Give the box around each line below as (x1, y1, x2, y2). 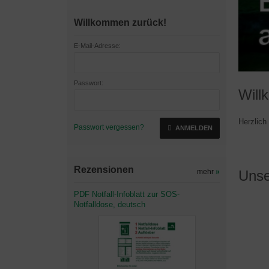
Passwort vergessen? (74, 123, 144, 131)
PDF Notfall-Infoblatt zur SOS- (74, 190, 180, 199)
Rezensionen (74, 165, 134, 175)
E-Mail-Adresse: (74, 42, 121, 49)
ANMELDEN (175, 124, 213, 131)
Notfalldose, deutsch (74, 200, 145, 209)
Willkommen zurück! (74, 17, 166, 28)
